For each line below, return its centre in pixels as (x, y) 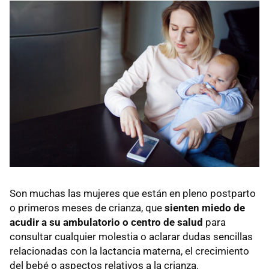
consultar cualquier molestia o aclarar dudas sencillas (131, 237)
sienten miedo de (205, 208)
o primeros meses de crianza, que (87, 208)
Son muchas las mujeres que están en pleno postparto (133, 194)
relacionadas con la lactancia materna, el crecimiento (129, 251)
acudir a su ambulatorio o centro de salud (106, 222)
